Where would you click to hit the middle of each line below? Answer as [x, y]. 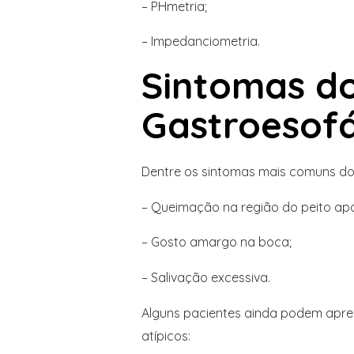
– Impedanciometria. [200, 41]
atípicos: [166, 335]
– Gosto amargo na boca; [216, 242]
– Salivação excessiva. [205, 277]
